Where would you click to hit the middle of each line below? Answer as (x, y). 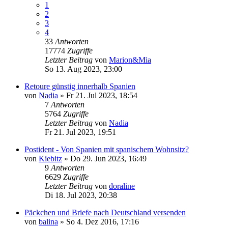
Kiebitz (50, 158)
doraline (122, 186)
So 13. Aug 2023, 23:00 (83, 69)
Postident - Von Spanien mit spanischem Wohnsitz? (107, 149)
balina (48, 221)
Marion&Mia (130, 60)
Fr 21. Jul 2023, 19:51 (80, 132)
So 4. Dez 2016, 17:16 (103, 221)
